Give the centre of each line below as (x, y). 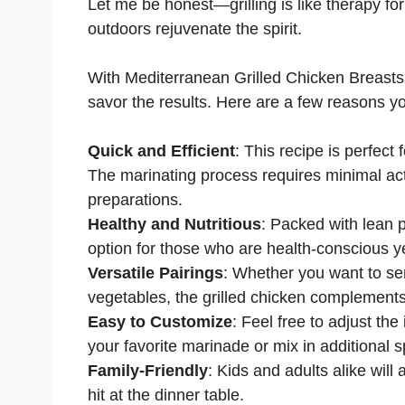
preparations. (135, 199)
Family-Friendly (148, 370)
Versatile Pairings (155, 273)
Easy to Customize (160, 321)
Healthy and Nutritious (174, 224)
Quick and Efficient (161, 151)
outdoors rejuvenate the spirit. (197, 28)
